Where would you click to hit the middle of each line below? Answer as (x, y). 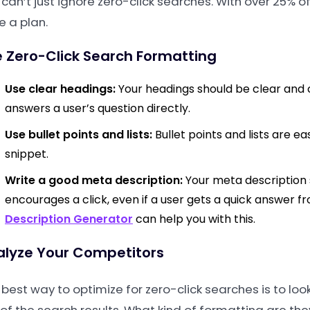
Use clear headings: (60, 89)
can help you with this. (194, 219)
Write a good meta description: (94, 180)
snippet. (27, 154)
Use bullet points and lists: (79, 135)
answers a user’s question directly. (98, 108)
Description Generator (69, 219)
